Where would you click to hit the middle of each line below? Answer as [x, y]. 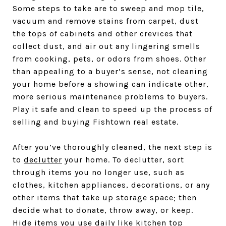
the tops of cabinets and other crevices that [103, 34]
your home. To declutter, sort [123, 160]
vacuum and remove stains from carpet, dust [106, 21]
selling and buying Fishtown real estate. [96, 122]
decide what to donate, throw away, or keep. [103, 210]
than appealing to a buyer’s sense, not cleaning [110, 71]
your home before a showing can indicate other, [111, 84]
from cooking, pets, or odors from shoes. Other [109, 59]
